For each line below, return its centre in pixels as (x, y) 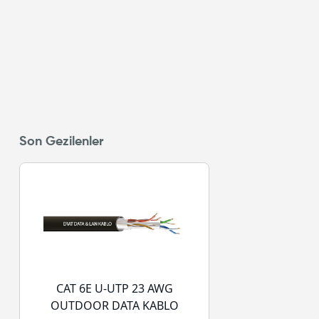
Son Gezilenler (61, 141)
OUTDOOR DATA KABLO (114, 306)
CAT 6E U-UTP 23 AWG (114, 289)
